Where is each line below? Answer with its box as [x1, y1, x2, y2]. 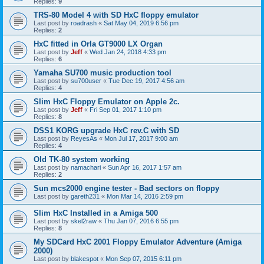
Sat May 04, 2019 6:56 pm [104, 19, 179, 27]
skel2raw [71, 217, 97, 225]
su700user [71, 77, 101, 84]
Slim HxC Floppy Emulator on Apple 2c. [34, 97, 180, 106]
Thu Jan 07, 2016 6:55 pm [104, 217, 179, 225]
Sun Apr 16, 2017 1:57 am [108, 163, 181, 171]
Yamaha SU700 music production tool [34, 68, 171, 77]
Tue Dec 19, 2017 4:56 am [108, 77, 184, 84]
